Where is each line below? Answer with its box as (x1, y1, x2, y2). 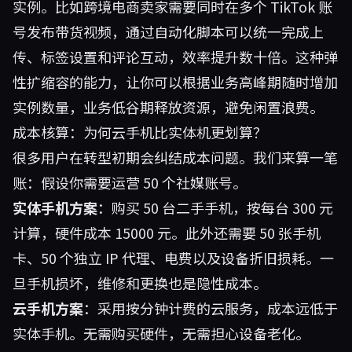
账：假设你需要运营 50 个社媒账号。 (13, 172, 247, 192)
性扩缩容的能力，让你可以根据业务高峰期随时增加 (13, 71, 338, 92)
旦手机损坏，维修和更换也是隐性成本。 (13, 273, 267, 293)
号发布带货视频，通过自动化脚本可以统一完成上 (13, 21, 324, 42)
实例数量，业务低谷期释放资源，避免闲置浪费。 (13, 97, 324, 117)
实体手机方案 (13, 197, 97, 218)
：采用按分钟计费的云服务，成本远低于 (83, 298, 338, 318)
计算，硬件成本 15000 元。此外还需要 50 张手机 (13, 222, 321, 243)
